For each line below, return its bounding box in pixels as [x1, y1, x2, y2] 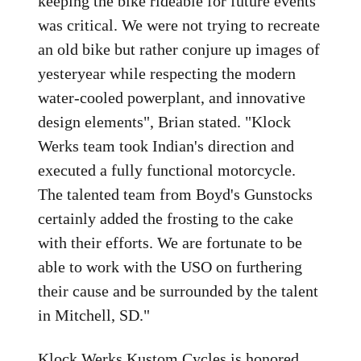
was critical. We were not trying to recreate [38, 16, 321, 34]
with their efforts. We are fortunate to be [38, 234, 303, 251]
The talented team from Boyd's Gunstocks [38, 185, 313, 203]
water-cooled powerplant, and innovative [38, 89, 306, 106]
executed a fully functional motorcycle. [38, 161, 297, 179]
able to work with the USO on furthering [38, 258, 303, 276]
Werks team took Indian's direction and [38, 137, 295, 155]
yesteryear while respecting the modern [38, 64, 297, 82]
